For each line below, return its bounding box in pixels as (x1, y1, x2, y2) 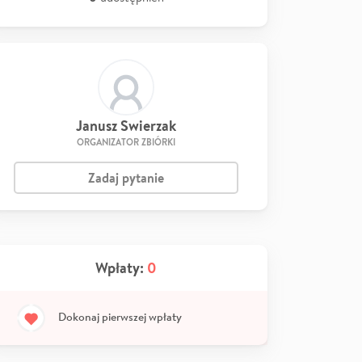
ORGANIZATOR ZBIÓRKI (77, 136, 175, 149)
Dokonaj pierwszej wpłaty (58, 309, 182, 324)
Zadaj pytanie (88, 169, 164, 187)
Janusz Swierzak (76, 116, 176, 136)
